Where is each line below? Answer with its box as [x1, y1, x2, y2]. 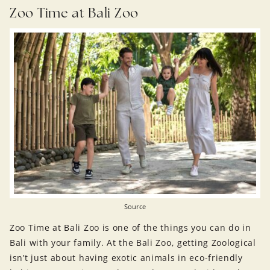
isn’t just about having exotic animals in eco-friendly [10, 251, 243, 263]
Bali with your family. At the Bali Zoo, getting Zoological [10, 236, 256, 248]
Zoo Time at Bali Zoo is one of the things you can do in [10, 221, 251, 233]
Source [124, 201, 146, 211]
